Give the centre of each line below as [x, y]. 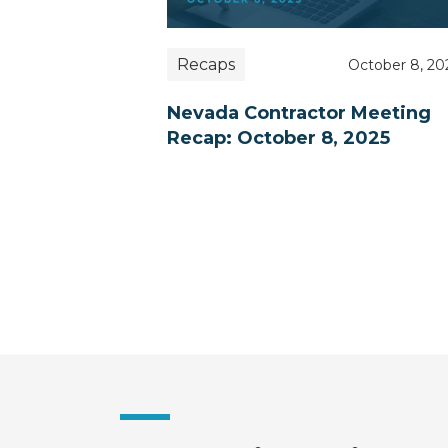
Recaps [206, 65]
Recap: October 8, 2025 [278, 138]
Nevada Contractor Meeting [299, 113]
